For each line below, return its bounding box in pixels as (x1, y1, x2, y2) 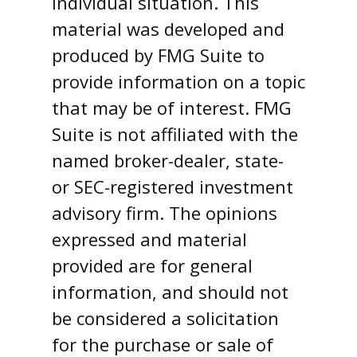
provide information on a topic (52, 69, 305, 93)
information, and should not (52, 279, 288, 304)
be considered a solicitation (52, 305, 279, 330)
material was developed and (52, 16, 284, 41)
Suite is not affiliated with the (52, 121, 298, 146)
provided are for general (52, 253, 253, 277)
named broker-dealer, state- (52, 147, 284, 172)
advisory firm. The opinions (52, 200, 277, 225)
